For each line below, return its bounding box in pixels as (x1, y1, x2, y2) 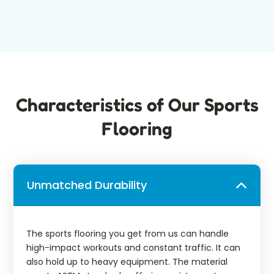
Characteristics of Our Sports (15, 94, 259, 116)
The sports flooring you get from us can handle (26, 228, 229, 240)
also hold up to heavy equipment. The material (26, 256, 228, 268)
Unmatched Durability (27, 177, 147, 193)
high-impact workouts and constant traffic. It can (26, 242, 240, 254)
